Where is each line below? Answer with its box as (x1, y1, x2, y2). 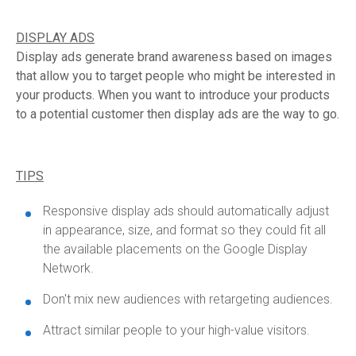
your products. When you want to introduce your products (16, 87, 330, 103)
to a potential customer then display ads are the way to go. (16, 106, 339, 122)
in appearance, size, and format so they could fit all (43, 222, 326, 238)
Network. (43, 261, 94, 276)
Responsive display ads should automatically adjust (43, 203, 329, 219)
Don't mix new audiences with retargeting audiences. (43, 292, 333, 307)
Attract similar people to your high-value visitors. (43, 323, 310, 338)
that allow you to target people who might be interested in (16, 68, 335, 83)
